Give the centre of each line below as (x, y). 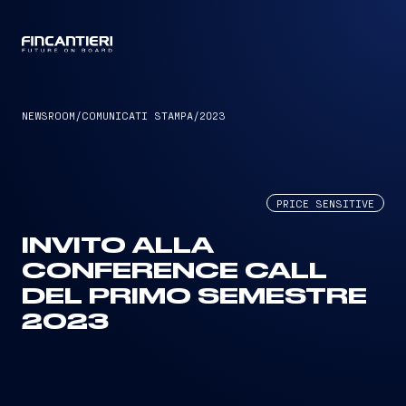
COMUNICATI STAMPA (137, 115)
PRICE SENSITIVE (325, 203)
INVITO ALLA (118, 246)
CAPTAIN (203, 45)
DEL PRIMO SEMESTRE (194, 297)
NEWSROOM (48, 115)
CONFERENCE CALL (174, 272)
